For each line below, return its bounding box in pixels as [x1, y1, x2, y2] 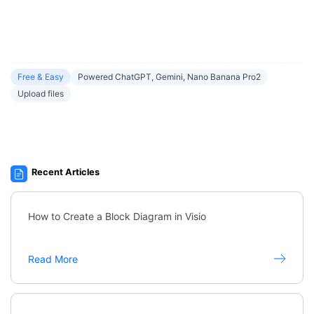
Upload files [18, 88, 64, 100]
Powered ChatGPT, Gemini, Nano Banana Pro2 [78, 71, 261, 83]
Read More [28, 252, 78, 265]
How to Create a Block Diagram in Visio [28, 210, 206, 222]
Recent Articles [32, 166, 100, 177]
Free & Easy [18, 71, 64, 83]
